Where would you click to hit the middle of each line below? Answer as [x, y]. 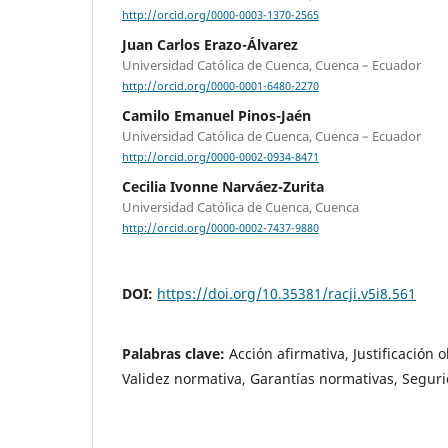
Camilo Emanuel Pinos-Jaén [216, 116]
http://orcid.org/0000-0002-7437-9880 [220, 228]
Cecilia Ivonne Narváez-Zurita [223, 187]
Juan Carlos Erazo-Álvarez [210, 45]
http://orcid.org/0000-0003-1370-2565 [220, 15]
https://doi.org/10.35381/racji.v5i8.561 [286, 293]
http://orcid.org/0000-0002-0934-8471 [220, 157]
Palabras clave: [175, 353]
